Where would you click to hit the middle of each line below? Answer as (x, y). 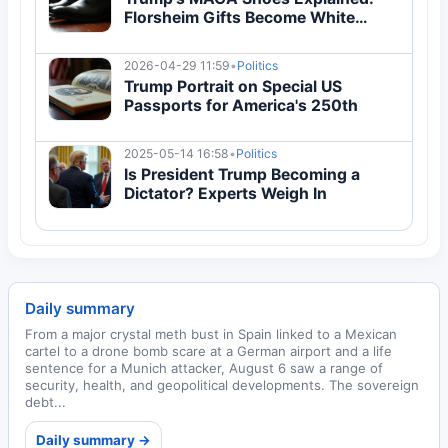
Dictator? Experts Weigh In (225, 193)
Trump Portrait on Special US (233, 86)
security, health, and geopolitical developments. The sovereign (222, 385)
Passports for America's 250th (241, 105)
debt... (45, 402)
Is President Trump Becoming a (242, 174)
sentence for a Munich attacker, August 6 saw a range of (204, 368)
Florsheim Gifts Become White (239, 17)
